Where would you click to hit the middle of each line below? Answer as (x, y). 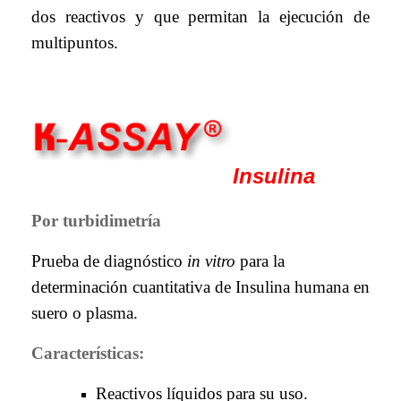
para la (260, 260)
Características (85, 353)
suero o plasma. (85, 312)
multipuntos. (75, 43)
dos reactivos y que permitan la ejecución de (200, 17)
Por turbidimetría (96, 220)
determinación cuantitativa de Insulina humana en (200, 286)
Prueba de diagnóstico (109, 260)
